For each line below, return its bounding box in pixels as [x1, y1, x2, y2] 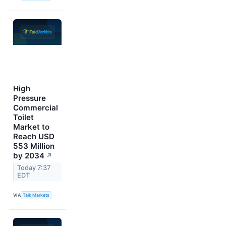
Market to [13, 122, 49, 132]
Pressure [13, 93, 46, 103]
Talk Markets [23, 192, 50, 198]
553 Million [13, 141, 54, 151]
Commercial [13, 103, 58, 113]
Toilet [13, 112, 34, 123]
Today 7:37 [17, 164, 51, 172]
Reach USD [13, 132, 54, 142]
